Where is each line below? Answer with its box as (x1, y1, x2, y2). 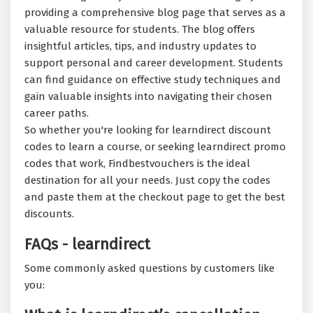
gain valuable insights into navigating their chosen (24, 90, 272, 103)
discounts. (24, 208, 77, 221)
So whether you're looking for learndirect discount (24, 124, 271, 137)
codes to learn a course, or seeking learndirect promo (24, 140, 286, 154)
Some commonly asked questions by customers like (24, 262, 275, 275)
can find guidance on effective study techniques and (24, 73, 281, 87)
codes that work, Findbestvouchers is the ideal (24, 157, 250, 170)
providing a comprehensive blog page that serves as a (24, 6, 286, 20)
